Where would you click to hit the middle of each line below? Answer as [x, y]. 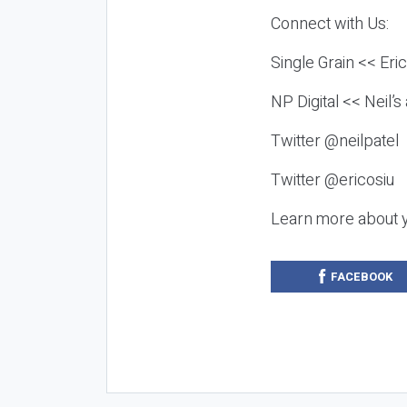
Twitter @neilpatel [337, 141]
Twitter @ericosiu [333, 180]
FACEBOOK [361, 276]
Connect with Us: [332, 24]
